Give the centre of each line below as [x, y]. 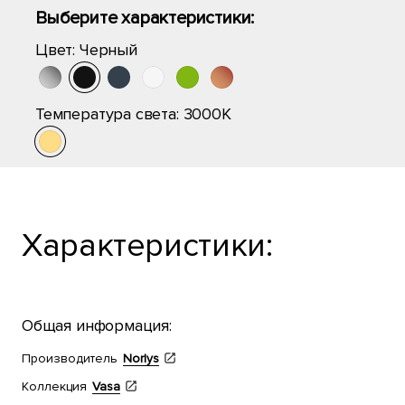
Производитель [70, 358]
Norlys [141, 358]
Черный [108, 50]
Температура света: [109, 114]
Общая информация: [97, 325]
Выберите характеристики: [145, 18]
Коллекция [54, 386]
